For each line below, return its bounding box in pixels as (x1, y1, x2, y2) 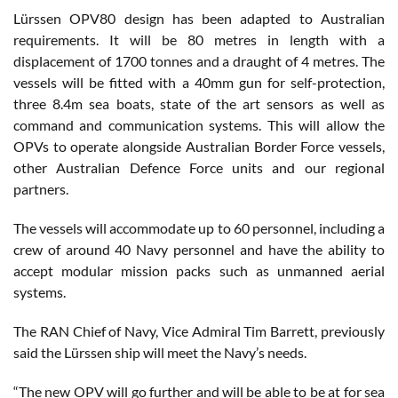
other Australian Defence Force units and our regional (13, 159, 385, 177)
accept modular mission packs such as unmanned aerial (13, 262, 385, 280)
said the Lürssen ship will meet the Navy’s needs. (13, 344, 306, 362)
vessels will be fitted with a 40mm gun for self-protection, (13, 74, 385, 92)
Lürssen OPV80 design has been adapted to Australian (13, 10, 385, 28)
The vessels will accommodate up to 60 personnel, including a (13, 219, 385, 237)
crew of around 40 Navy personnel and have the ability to (13, 241, 385, 259)
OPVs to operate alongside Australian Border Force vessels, (13, 138, 385, 155)
